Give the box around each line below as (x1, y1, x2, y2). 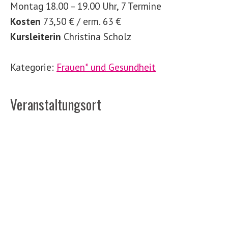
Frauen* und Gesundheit (56, 61, 156, 74)
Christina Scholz (61, 30, 131, 43)
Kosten (10, 15, 41, 28)
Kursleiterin (10, 30, 61, 43)
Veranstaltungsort (10, 94, 101, 115)
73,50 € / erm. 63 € (41, 15, 121, 28)
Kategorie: (10, 61, 56, 74)
